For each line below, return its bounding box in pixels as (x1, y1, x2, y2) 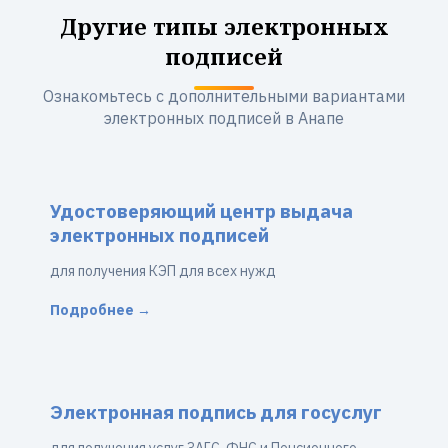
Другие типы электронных (59, 11, 389, 41)
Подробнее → (50, 301, 151, 319)
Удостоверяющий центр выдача (50, 199, 353, 223)
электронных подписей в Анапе (104, 108, 344, 128)
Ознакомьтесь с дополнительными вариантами (43, 86, 405, 106)
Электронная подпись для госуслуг (50, 400, 382, 424)
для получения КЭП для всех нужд (50, 262, 276, 280)
